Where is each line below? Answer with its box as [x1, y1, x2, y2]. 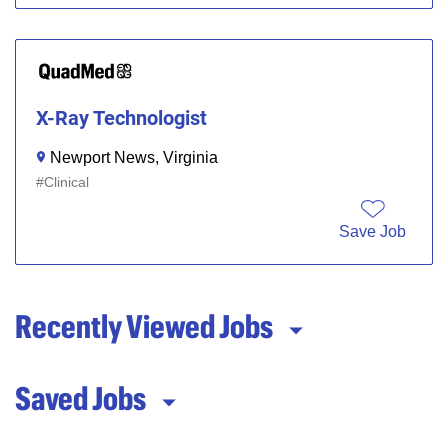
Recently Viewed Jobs [15, 307, 273, 344]
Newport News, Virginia [50, 148, 218, 166]
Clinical [44, 173, 89, 190]
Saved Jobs [15, 379, 146, 416]
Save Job [339, 222, 406, 240]
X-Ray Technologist [36, 105, 207, 130]
